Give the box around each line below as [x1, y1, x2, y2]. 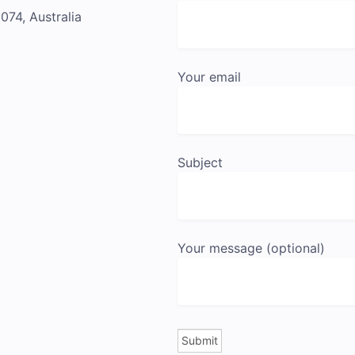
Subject [177, 154, 223, 170]
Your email [177, 68, 241, 85]
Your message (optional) [177, 239, 325, 256]
